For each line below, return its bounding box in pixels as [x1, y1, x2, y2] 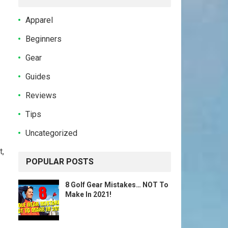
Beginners [25, 34, 62, 44]
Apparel [25, 15, 53, 25]
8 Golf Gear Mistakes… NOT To [65, 181, 168, 189]
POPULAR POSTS [26, 157, 94, 166]
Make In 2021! [65, 190, 111, 198]
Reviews [25, 91, 56, 100]
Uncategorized [25, 128, 77, 138]
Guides [25, 72, 50, 81]
